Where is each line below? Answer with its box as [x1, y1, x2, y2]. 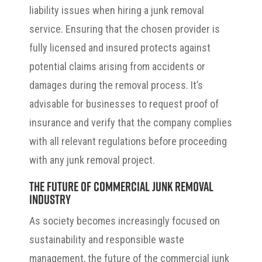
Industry [29, 191, 71, 207]
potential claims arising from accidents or [29, 60, 205, 73]
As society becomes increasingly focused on [29, 214, 220, 227]
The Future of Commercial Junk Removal [29, 178, 213, 194]
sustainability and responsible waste [29, 233, 184, 246]
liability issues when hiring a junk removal [29, 4, 204, 16]
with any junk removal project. [29, 153, 155, 166]
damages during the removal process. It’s [29, 78, 203, 91]
